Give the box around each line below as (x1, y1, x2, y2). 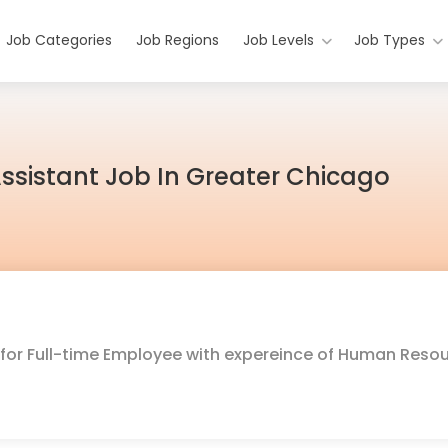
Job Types (354, 30, 426, 50)
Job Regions (136, 30, 220, 50)
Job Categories (6, 30, 113, 50)
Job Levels (243, 30, 315, 50)
